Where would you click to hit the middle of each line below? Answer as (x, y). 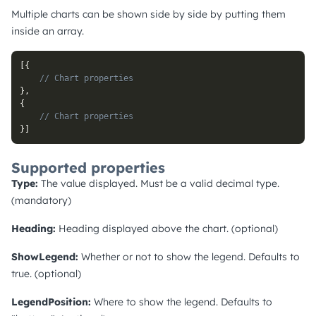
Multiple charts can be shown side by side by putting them (148, 14)
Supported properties (88, 167)
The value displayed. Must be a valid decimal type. (159, 183)
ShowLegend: (45, 256)
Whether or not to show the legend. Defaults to (189, 256)
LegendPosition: (51, 302)
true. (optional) (46, 273)
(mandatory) (41, 200)
